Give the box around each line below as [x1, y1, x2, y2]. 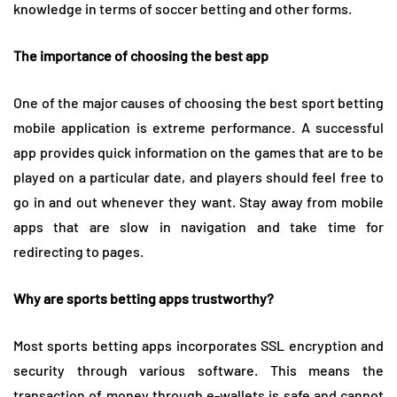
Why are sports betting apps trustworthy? [13, 289, 274, 307]
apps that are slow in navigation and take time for [13, 217, 384, 235]
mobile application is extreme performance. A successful [13, 118, 384, 136]
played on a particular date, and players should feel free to [13, 167, 384, 185]
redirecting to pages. [13, 242, 144, 260]
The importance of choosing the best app [13, 46, 269, 64]
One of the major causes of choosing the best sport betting [13, 93, 384, 111]
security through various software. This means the [13, 361, 384, 378]
